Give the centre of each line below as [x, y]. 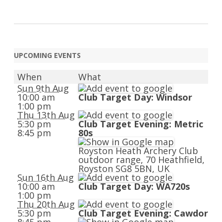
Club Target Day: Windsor [135, 97]
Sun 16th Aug [46, 177]
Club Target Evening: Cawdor [143, 213]
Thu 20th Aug [46, 204]
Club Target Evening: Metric [141, 124]
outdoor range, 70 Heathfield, [141, 160]
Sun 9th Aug [43, 88]
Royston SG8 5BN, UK [124, 168]
